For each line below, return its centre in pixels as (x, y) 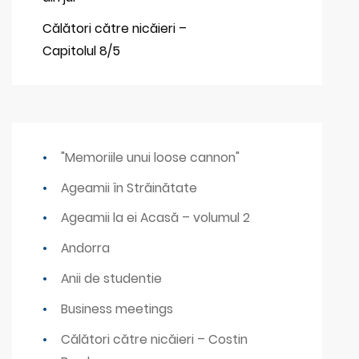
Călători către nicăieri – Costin (154, 340)
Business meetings (117, 309)
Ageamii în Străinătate (129, 188)
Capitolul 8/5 (82, 50)
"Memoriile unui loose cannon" (150, 157)
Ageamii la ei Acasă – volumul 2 (155, 218)
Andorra (85, 248)
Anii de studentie (111, 279)
